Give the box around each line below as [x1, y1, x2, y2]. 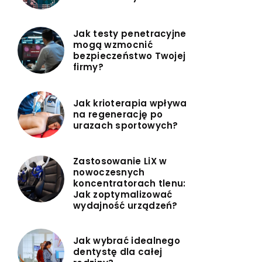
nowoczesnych [73, 166, 145, 178]
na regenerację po [73, 108, 163, 121]
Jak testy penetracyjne [73, 27, 187, 40]
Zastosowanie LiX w [73, 154, 167, 167]
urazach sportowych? [73, 119, 178, 132]
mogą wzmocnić [73, 38, 153, 51]
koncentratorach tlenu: [73, 177, 186, 189]
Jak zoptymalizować [73, 188, 173, 201]
